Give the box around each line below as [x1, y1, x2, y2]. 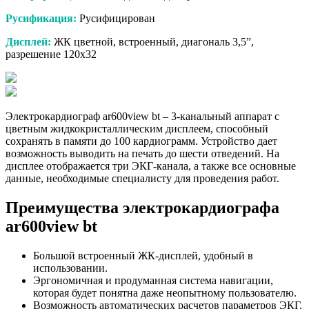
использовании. [33, 262, 108, 275]
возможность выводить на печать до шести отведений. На [6, 148, 279, 160]
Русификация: [6, 12, 77, 25]
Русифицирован [77, 12, 155, 25]
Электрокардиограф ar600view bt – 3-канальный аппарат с [6, 110, 279, 123]
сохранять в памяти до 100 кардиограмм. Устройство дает [6, 135, 277, 148]
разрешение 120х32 [6, 48, 97, 61]
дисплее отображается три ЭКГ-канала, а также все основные [6, 160, 296, 172]
